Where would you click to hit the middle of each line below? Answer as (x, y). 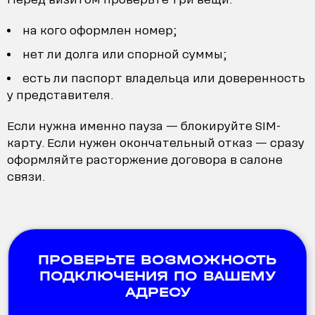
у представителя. (60, 95)
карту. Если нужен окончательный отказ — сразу (156, 143)
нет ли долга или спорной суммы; (124, 54)
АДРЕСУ (157, 292)
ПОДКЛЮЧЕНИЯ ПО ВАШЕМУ (157, 276)
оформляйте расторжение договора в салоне (145, 160)
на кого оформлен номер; (99, 30)
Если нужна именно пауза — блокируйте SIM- (144, 126)
